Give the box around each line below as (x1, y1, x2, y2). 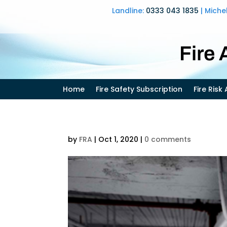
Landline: (112, 6, 146, 16)
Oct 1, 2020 (98, 134, 139, 144)
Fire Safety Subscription (96, 84, 182, 94)
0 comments (144, 134, 192, 144)
